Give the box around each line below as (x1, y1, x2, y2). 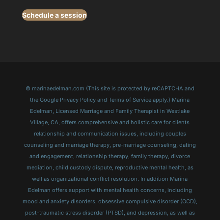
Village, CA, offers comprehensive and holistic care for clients (30, 119, 190, 126)
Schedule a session (22, 10, 87, 19)
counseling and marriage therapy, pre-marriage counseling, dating (24, 141, 196, 148)
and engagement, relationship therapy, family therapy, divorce (29, 153, 191, 160)
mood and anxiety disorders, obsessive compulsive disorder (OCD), (22, 198, 197, 205)
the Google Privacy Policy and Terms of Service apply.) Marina (30, 96, 190, 103)
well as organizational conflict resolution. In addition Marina (32, 175, 188, 182)
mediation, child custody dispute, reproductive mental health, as (26, 164, 193, 171)
